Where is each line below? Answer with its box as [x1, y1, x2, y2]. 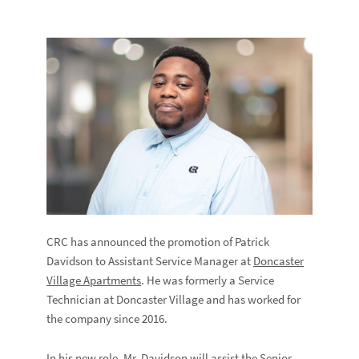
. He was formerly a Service [141, 272, 275, 288]
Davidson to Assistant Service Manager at [46, 253, 254, 269]
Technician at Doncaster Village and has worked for [46, 292, 301, 308]
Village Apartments [46, 272, 142, 288]
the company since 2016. [46, 311, 168, 327]
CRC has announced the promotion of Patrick [46, 234, 270, 250]
